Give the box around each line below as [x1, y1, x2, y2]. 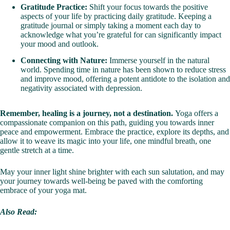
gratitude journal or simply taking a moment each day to [21, 21, 201, 30]
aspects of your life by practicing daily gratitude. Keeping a [21, 12, 212, 21]
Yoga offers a [175, 109, 218, 118]
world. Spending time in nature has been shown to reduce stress [21, 65, 226, 74]
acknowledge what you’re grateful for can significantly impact [21, 30, 221, 40]
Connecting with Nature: [21, 56, 107, 65]
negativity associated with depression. [21, 84, 142, 93]
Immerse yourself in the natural [107, 56, 209, 65]
